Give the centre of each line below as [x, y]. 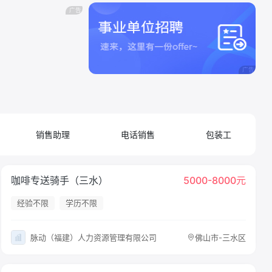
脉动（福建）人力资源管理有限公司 [93, 237]
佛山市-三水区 [220, 237]
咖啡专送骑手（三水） [59, 180]
